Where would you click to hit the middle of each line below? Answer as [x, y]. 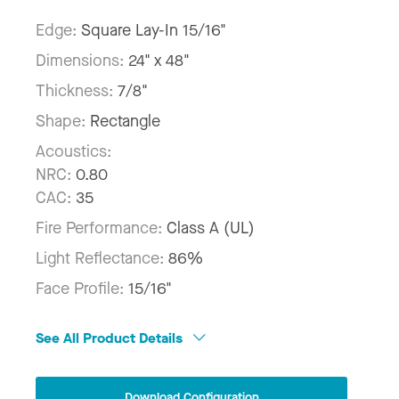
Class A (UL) [211, 228]
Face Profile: [82, 289]
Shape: [63, 122]
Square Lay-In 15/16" [154, 31]
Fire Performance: [101, 228]
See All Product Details [111, 338]
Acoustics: [73, 152]
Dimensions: [82, 61]
